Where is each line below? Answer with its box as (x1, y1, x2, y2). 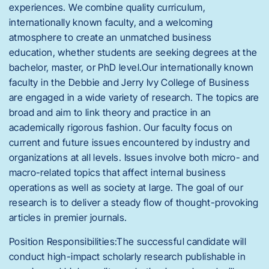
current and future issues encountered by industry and (9, 136, 250, 149)
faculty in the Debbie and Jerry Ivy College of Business (9, 76, 249, 89)
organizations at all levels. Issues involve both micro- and (9, 151, 259, 164)
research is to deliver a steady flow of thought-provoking (9, 196, 259, 209)
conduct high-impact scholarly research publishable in (9, 250, 246, 262)
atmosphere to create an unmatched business (9, 31, 212, 44)
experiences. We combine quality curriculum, (9, 1, 206, 14)
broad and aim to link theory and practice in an (9, 106, 211, 119)
